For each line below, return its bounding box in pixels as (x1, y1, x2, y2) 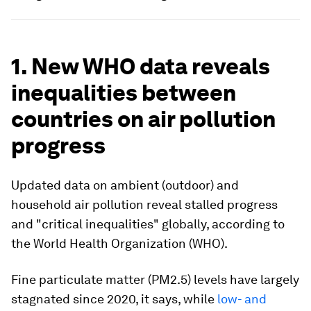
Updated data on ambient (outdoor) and (11, 178, 239, 192)
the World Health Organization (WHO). (11, 236, 228, 251)
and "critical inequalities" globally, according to (11, 217, 285, 231)
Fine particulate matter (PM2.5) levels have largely (11, 272, 299, 287)
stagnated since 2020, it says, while (11, 292, 217, 306)
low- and (217, 292, 267, 306)
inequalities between (11, 79, 236, 106)
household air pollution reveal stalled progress (11, 197, 278, 212)
